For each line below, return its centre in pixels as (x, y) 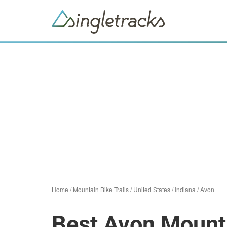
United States (152, 189)
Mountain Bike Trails (101, 189)
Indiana (185, 189)
